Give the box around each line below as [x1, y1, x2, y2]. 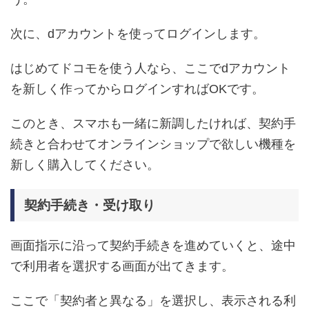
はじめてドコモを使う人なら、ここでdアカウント [10, 61, 290, 75]
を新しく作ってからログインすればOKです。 [10, 81, 264, 96]
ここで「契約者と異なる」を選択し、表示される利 [10, 293, 296, 308]
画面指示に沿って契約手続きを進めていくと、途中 [10, 238, 296, 252]
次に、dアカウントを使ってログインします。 [10, 26, 266, 41]
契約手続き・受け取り [24, 197, 155, 212]
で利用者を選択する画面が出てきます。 [10, 259, 234, 273]
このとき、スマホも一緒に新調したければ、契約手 [10, 116, 296, 130]
